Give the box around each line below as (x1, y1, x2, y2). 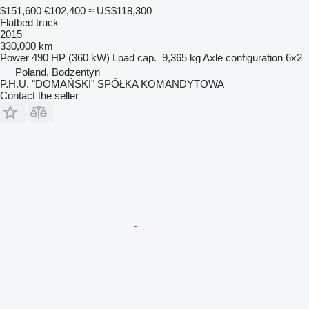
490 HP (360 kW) (32, 51, 110, 63)
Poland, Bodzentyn (15, 66, 100, 78)
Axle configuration (203, 51, 283, 63)
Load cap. (112, 51, 157, 63)
